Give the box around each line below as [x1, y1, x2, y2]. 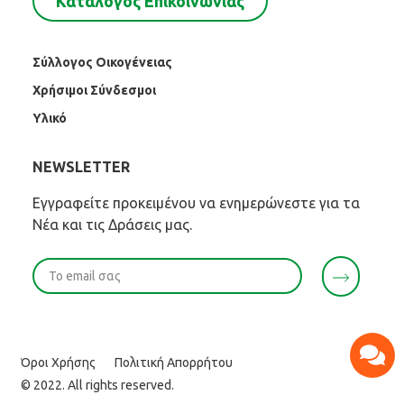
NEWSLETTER [32, 159, 131, 176]
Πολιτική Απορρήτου [115, 355, 234, 371]
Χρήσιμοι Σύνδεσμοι [32, 83, 157, 98]
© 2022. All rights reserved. [21, 378, 175, 393]
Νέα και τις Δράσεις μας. [32, 216, 193, 234]
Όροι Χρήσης [21, 355, 96, 371]
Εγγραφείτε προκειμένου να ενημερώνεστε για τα [32, 195, 361, 212]
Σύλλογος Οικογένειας [32, 55, 173, 70]
